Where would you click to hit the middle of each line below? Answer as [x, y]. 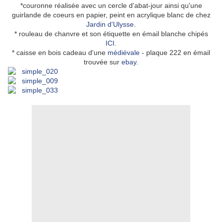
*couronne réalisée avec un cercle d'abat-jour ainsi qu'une [111, 6]
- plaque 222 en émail [175, 53]
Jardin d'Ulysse [110, 25]
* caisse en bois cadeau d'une [60, 53]
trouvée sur [103, 62]
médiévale [124, 53]
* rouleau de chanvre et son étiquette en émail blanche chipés [111, 34]
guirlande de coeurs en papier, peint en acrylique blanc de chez [111, 15]
